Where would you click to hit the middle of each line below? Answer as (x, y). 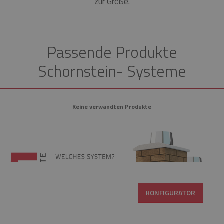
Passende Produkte (112, 52)
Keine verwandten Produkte (112, 107)
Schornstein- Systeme (112, 71)
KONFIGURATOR (170, 192)
